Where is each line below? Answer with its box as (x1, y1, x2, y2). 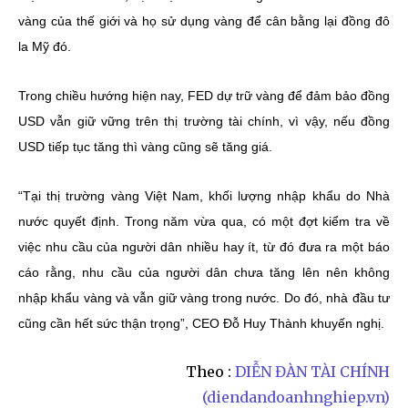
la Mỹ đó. (18, 38, 71, 54)
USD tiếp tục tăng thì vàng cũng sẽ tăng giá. (18, 138, 272, 154)
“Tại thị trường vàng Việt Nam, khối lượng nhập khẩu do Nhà (18, 188, 390, 203)
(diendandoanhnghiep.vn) (202, 387, 390, 406)
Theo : (186, 362, 235, 381)
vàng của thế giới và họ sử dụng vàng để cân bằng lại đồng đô (18, 13, 390, 28)
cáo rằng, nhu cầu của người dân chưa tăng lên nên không (18, 264, 390, 280)
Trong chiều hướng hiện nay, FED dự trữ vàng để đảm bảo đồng (18, 87, 390, 103)
